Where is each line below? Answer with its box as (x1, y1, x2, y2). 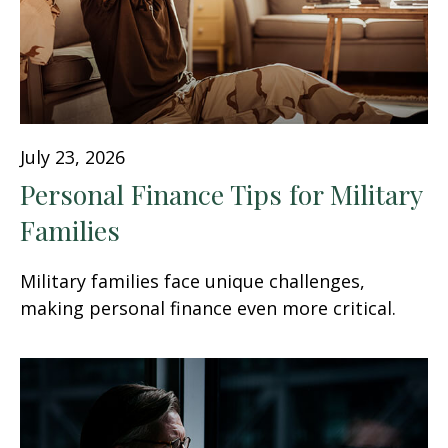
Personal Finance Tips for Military (20, 176, 422, 213)
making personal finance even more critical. (20, 296, 396, 321)
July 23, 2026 (20, 145, 125, 170)
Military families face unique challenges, (20, 269, 365, 294)
